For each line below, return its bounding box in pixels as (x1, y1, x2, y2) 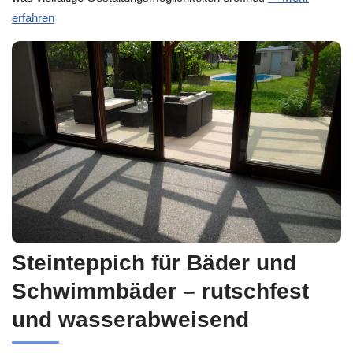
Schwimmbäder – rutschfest (12, 279, 309, 304)
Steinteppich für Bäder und (12, 251, 296, 276)
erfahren (12, 10, 54, 24)
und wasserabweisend (12, 307, 249, 333)
